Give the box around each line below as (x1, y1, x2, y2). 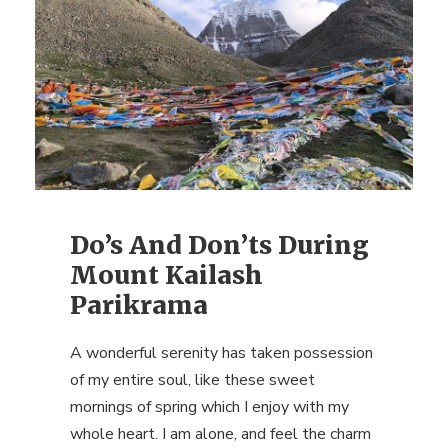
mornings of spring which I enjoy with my (70, 395, 349, 418)
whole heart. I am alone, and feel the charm (70, 422, 371, 445)
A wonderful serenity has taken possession (70, 341, 373, 364)
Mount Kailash (70, 258, 263, 291)
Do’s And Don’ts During (70, 228, 369, 261)
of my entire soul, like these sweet (70, 368, 315, 391)
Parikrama (70, 288, 208, 321)
